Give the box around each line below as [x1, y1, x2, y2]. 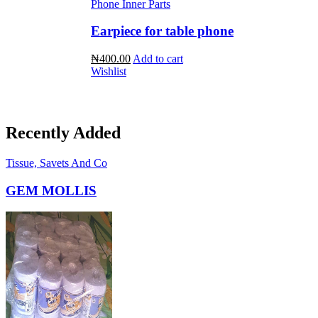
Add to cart [133, 53, 183, 65]
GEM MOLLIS [6, 182, 97, 198]
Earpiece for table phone [91, 23, 234, 39]
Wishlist [91, 65, 126, 77]
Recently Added [6, 124, 121, 142]
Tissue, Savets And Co [6, 156, 107, 169]
